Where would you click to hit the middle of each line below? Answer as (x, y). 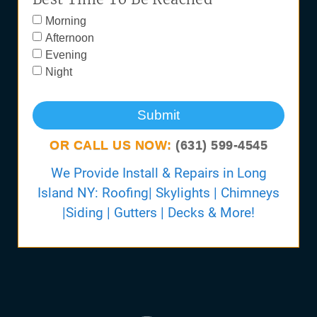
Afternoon (70, 38)
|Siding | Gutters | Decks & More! (158, 212)
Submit (158, 115)
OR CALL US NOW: (113, 145)
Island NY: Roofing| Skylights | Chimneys (158, 192)
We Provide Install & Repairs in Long (158, 173)
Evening (66, 54)
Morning (66, 21)
